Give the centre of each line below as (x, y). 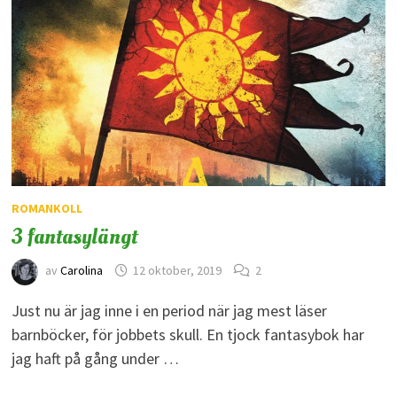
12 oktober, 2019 (177, 271)
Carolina (81, 271)
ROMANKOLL (47, 208)
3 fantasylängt (74, 236)
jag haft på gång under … (95, 358)
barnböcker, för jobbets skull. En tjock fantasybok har (187, 334)
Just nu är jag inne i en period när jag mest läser (169, 310)
